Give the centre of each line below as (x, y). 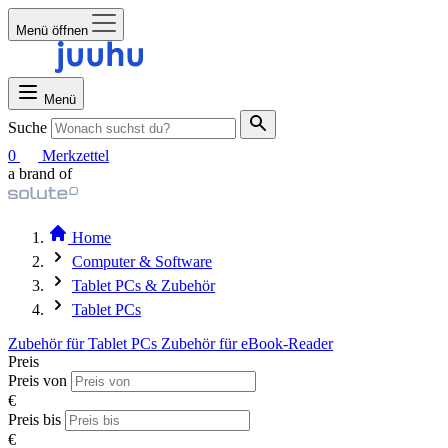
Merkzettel (75, 155)
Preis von (37, 380)
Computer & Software (142, 261)
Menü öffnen (52, 30)
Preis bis (34, 419)
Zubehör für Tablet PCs (84, 343)
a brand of (40, 173)
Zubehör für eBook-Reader (247, 343)
